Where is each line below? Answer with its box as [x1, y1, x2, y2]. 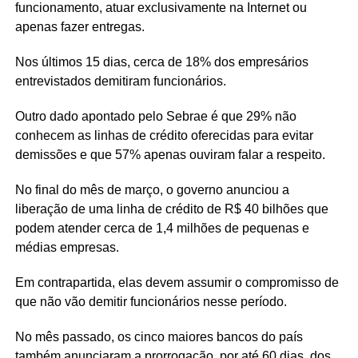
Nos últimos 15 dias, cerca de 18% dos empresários [14, 55, 308, 69]
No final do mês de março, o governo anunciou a [14, 183, 289, 197]
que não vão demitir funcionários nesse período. [14, 295, 287, 308]
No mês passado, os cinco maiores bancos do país [14, 330, 303, 344]
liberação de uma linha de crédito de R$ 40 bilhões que [14, 202, 328, 216]
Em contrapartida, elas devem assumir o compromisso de [14, 276, 339, 289]
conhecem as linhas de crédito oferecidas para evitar [14, 129, 313, 142]
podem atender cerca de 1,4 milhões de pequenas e [14, 221, 309, 235]
